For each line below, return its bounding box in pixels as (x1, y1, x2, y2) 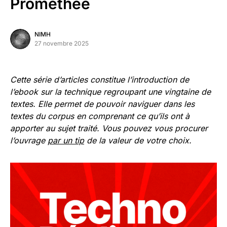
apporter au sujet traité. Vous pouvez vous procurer (10, 123, 208, 133)
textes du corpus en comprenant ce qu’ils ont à (10, 111, 190, 121)
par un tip (48, 135, 84, 145)
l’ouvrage (10, 135, 48, 145)
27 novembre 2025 (34, 40, 89, 47)
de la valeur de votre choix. (84, 135, 192, 145)
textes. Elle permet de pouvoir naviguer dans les (10, 99, 195, 109)
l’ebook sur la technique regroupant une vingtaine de (10, 87, 211, 97)
